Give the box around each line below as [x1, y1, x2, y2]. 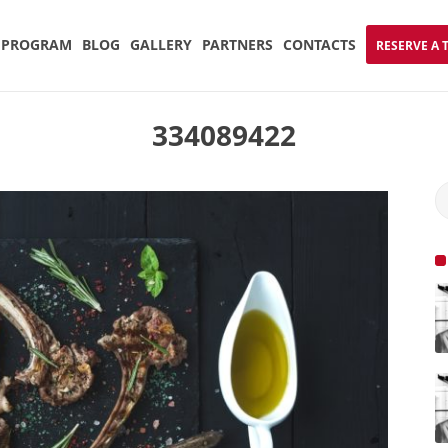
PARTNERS [202, 35, 273, 55]
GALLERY [130, 35, 192, 55]
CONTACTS [283, 35, 356, 55]
